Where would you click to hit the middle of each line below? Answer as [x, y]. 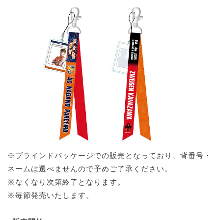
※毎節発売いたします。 [51, 196]
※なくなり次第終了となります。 [66, 182]
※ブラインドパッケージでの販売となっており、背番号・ [110, 156]
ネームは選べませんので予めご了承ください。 [90, 169]
